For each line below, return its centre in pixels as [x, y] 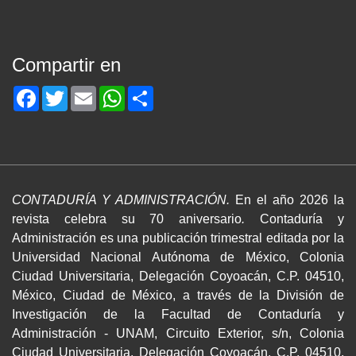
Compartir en [66, 65]
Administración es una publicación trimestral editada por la [178, 238]
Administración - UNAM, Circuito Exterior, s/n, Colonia [178, 334]
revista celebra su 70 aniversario [127, 219]
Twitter [86, 92]
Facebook [67, 92]
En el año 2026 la [290, 200]
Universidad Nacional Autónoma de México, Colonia [178, 257]
